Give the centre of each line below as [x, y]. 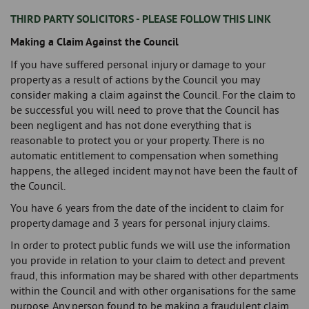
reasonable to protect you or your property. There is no [138, 140]
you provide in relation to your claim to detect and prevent [148, 260]
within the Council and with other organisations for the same [153, 291]
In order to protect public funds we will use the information [150, 245]
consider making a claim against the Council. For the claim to [153, 95]
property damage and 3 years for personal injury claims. [140, 223]
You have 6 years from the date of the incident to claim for [147, 208]
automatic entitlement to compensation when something [144, 156]
